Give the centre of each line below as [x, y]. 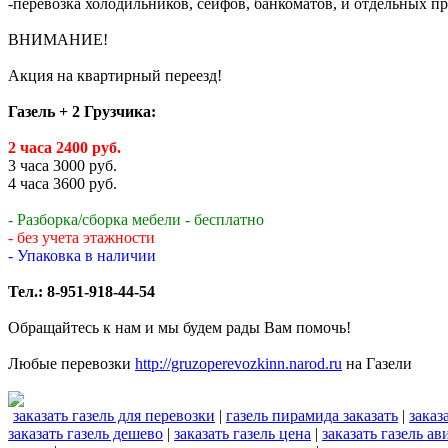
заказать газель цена [242, 434]
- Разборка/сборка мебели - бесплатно [136, 220]
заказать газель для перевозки [114, 416]
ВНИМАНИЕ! [58, 40]
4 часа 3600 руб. [62, 184]
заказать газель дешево [85, 434]
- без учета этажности [81, 238]
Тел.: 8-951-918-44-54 [81, 292]
